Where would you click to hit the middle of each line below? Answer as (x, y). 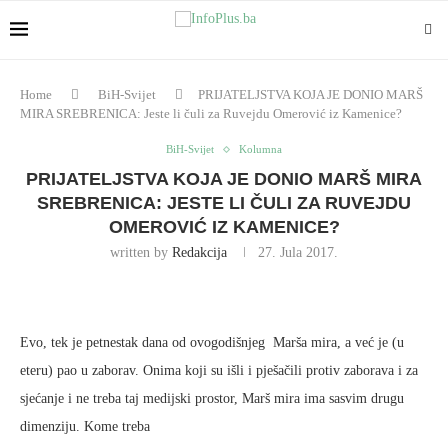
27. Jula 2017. (298, 252)
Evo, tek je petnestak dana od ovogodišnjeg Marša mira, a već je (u (212, 342)
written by (141, 252)
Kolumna (260, 149)
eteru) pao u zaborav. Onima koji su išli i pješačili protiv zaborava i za (219, 370)
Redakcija (199, 252)
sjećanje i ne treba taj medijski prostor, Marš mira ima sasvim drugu (212, 398)
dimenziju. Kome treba (85, 426)
